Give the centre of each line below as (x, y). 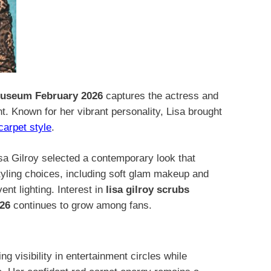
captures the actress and (161, 96)
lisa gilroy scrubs (148, 190)
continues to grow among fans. (81, 206)
